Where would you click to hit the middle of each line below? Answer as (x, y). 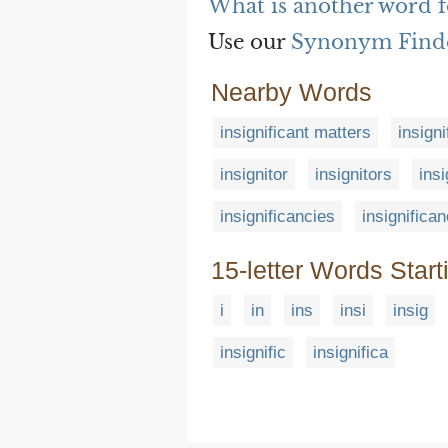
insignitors (353, 174)
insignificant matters (295, 132)
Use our (249, 41)
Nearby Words (291, 91)
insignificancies (277, 216)
